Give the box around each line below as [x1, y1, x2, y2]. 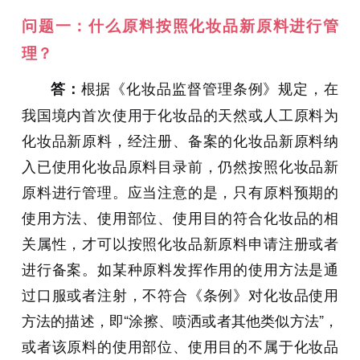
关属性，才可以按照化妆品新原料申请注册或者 [21, 232, 339, 254]
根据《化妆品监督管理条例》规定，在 [80, 77, 339, 99]
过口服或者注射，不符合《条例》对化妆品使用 [21, 284, 339, 305]
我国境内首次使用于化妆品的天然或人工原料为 [21, 104, 339, 125]
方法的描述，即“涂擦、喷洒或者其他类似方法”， [21, 309, 339, 331]
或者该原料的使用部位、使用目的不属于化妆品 [21, 335, 339, 357]
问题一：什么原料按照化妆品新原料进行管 [21, 14, 339, 37]
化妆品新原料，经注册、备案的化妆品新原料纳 [21, 129, 339, 151]
